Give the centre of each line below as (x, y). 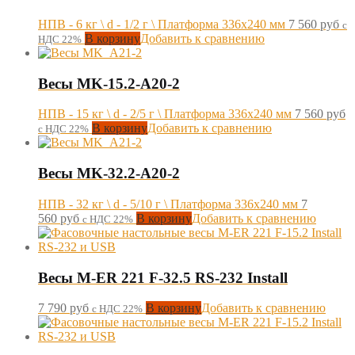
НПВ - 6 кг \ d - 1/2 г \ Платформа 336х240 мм (162, 24)
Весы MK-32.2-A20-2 (109, 174)
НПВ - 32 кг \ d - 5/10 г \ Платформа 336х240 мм (168, 204)
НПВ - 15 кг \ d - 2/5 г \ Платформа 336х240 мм (165, 114)
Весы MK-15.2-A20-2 (109, 83)
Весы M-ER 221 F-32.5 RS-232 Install (163, 277)
